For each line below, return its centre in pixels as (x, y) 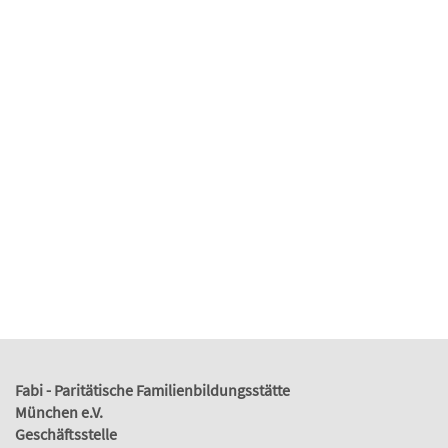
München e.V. (59, 411)
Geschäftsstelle (66, 433)
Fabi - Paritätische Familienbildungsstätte (152, 389)
